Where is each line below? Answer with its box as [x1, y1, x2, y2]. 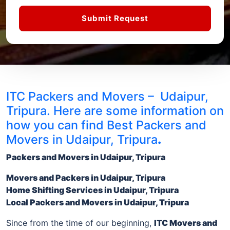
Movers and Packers [6, 172, 91, 183]
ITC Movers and [154, 217, 217, 228]
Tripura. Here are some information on [6, 103, 224, 118]
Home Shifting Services [6, 184, 104, 195]
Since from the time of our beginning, [6, 217, 154, 228]
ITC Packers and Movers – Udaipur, [6, 88, 208, 104]
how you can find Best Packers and [6, 117, 206, 132]
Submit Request [82, 13, 148, 23]
